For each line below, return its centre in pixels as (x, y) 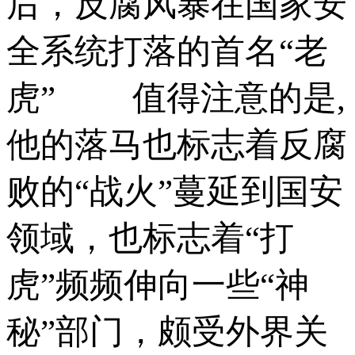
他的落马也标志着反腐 (177, 144)
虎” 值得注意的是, (176, 97)
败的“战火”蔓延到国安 (175, 191)
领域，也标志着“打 (150, 238)
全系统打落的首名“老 (167, 51)
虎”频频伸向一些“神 (158, 284)
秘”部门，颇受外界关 (167, 331)
